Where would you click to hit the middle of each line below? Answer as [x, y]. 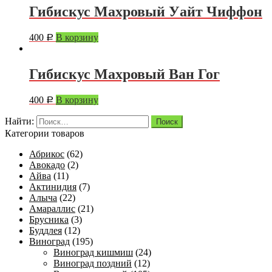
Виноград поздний [93, 263]
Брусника [49, 219]
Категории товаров [45, 133]
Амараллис [52, 208]
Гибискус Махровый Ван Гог [124, 74]
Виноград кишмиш [93, 252]
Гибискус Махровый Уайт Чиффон [146, 12]
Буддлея [46, 230]
